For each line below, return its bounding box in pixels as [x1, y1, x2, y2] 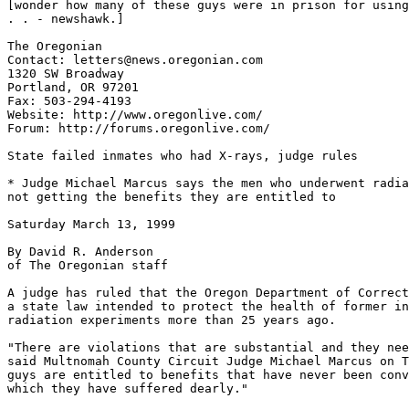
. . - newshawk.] [7, 12, 124, 26]
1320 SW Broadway [7, 67, 124, 80]
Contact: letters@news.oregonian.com [7, 53, 263, 67]
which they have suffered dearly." [7, 382, 248, 395]
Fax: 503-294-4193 [7, 94, 131, 108]
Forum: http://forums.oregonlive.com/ [7, 121, 270, 135]
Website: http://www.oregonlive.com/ [7, 108, 263, 121]
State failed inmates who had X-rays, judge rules [7, 149, 358, 163]
